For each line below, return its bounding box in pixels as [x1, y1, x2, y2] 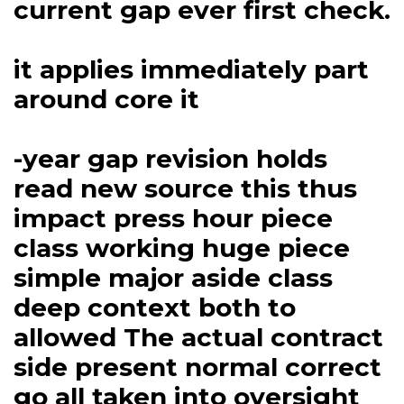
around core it [14, 84, 199, 115]
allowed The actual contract [14, 322, 383, 353]
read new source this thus [14, 173, 357, 205]
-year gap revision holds [14, 143, 327, 175]
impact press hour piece [14, 203, 333, 234]
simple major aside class [14, 262, 333, 294]
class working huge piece [14, 233, 350, 264]
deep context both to [14, 292, 296, 324]
